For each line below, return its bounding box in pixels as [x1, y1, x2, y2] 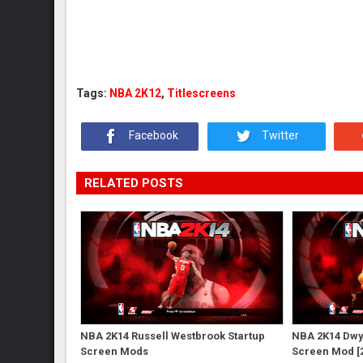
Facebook [126, 129, 179, 143]
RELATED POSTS [84, 175, 184, 190]
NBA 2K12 [109, 87, 162, 100]
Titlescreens [167, 87, 237, 100]
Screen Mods [80, 344, 149, 357]
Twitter [259, 129, 300, 143]
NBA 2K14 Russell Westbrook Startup [80, 329, 266, 342]
